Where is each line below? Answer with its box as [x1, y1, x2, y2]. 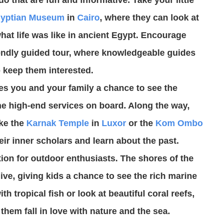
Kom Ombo [155, 118, 203, 128]
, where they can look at [100, 12, 199, 22]
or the [126, 118, 155, 128]
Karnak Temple [26, 118, 89, 128]
